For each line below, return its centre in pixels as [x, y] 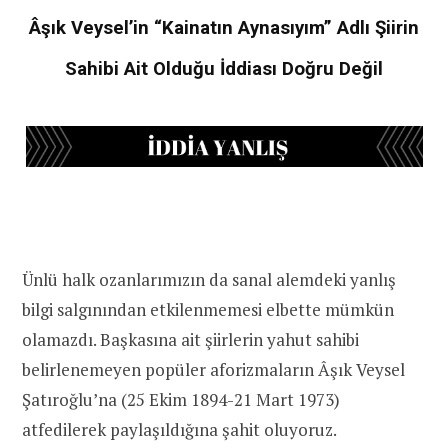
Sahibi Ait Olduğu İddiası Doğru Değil [224, 68]
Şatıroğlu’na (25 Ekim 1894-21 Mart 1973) [181, 399]
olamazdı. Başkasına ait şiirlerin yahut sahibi [190, 339]
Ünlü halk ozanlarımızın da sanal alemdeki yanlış [209, 279]
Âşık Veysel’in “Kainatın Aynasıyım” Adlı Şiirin [224, 27]
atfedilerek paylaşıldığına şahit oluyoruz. [179, 429]
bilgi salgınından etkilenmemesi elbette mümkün [208, 309]
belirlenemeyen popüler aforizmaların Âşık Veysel [213, 369]
